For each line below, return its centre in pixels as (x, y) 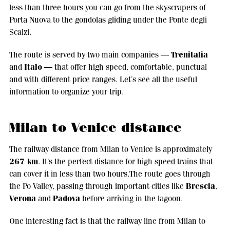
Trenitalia (189, 55)
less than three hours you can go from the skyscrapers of (107, 8)
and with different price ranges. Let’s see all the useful (103, 80)
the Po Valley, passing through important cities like (97, 186)
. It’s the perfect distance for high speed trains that (125, 162)
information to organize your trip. (66, 92)
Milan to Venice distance (95, 128)
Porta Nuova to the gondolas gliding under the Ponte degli (108, 20)
